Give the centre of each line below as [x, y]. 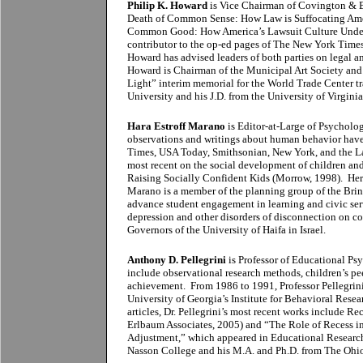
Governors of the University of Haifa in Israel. [226, 230]
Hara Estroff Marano [176, 126]
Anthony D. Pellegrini [177, 260]
